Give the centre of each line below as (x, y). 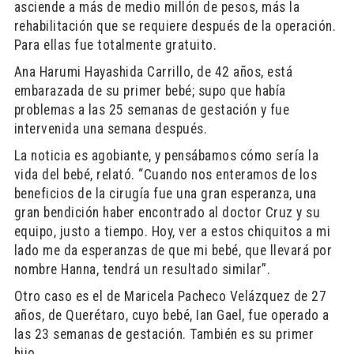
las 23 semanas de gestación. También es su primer (164, 334)
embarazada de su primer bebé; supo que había (150, 91)
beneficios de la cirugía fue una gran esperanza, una (165, 194)
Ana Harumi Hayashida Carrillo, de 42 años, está (153, 72)
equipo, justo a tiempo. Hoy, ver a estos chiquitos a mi (172, 232)
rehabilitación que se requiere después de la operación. (175, 26)
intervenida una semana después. (111, 129)
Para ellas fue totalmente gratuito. (115, 45)
